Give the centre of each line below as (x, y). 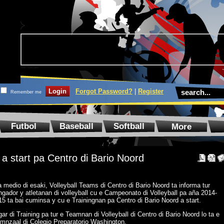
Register (151, 91)
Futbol (24, 126)
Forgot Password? (104, 91)
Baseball (76, 126)
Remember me (26, 92)
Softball (129, 126)
